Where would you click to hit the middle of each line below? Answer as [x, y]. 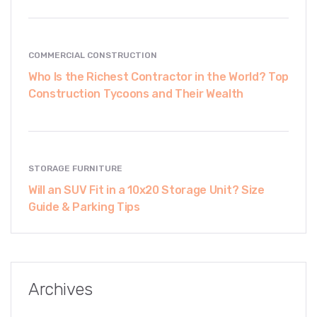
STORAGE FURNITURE [75, 168]
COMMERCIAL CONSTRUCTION [93, 55]
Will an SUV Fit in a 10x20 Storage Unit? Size [146, 190]
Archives [60, 289]
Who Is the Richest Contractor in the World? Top [158, 76]
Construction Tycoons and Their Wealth [136, 93]
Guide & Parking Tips [84, 207]
